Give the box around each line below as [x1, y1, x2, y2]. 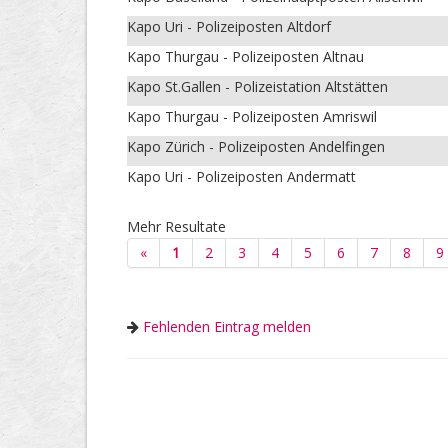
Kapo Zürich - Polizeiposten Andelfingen [127, 137, 385, 157]
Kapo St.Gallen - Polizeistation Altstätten [127, 77, 388, 97]
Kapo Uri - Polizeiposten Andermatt [127, 167, 356, 187]
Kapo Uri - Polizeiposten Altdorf [127, 17, 331, 37]
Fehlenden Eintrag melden [143, 317, 311, 337]
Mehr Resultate [127, 217, 226, 237]
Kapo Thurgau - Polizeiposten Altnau [127, 47, 364, 67]
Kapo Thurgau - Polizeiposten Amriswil [127, 107, 377, 127]
